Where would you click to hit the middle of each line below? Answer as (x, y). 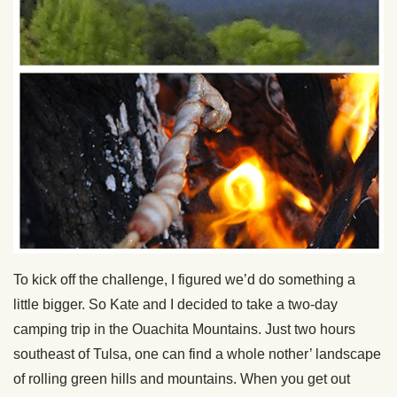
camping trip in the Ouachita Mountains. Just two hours (184, 330)
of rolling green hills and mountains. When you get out (182, 379)
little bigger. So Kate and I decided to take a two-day (175, 305)
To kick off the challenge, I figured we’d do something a (184, 280)
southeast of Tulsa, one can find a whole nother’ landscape (197, 354)
